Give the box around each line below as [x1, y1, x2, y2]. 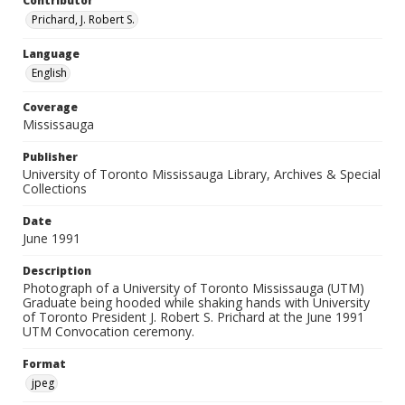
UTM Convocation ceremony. [23, 323, 194, 340]
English [32, 65, 67, 80]
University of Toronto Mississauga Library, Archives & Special [23, 165, 381, 183]
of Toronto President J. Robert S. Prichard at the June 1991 [23, 308, 364, 325]
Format [23, 356, 66, 372]
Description [23, 263, 91, 278]
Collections [23, 180, 87, 197]
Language [23, 46, 80, 61]
